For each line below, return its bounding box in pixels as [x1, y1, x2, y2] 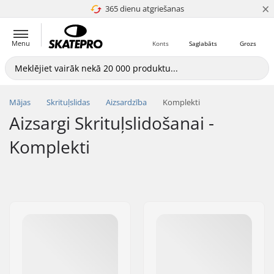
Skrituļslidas [46, 97, 90, 108]
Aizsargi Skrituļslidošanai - [9, 111, 214, 135]
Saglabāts [189, 39, 217, 48]
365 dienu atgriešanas [105, 3, 184, 14]
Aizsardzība [106, 97, 147, 108]
